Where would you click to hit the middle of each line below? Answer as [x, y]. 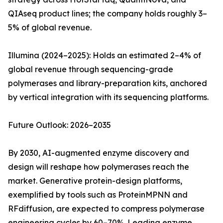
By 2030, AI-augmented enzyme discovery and [99, 153]
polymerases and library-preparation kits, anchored [108, 83]
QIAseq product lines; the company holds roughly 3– [108, 14]
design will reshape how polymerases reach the [99, 167]
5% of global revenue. [50, 28]
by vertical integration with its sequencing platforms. [108, 97]
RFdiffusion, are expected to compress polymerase [106, 209]
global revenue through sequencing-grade [91, 69]
